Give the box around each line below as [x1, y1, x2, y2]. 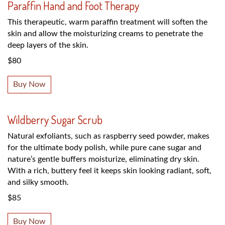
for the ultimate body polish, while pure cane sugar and [8, 143, 201, 152]
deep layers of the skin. [8, 41, 90, 49]
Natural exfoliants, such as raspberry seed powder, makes [8, 132, 209, 140]
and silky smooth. [8, 178, 69, 186]
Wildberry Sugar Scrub [8, 112, 102, 127]
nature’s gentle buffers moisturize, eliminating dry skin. [8, 155, 199, 163]
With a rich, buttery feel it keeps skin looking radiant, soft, [8, 166, 211, 175]
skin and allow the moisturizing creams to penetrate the [8, 29, 203, 38]
